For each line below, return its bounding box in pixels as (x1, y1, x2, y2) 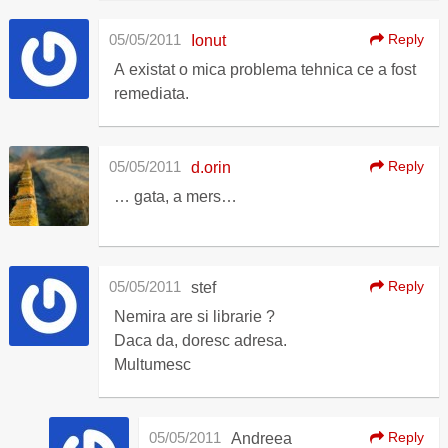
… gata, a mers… (113, 188, 237, 205)
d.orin (190, 159, 231, 176)
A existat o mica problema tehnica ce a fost (113, 61, 416, 78)
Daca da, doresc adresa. (113, 332, 287, 349)
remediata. (113, 85, 189, 102)
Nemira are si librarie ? (113, 308, 275, 325)
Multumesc (113, 356, 191, 373)
